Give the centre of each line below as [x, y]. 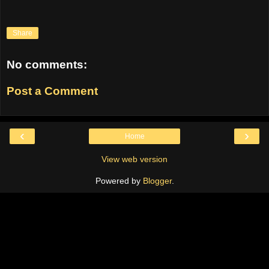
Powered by [119, 181]
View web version [134, 159]
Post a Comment [52, 91]
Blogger [157, 181]
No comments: [47, 65]
